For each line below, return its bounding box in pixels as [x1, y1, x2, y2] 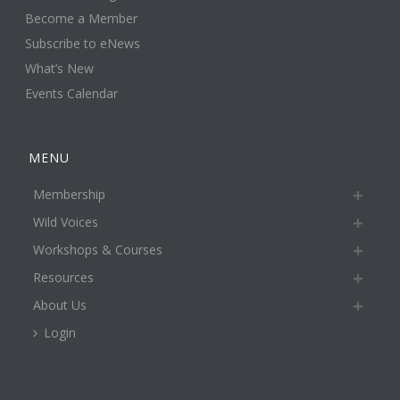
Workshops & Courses [33, 240, 163, 258]
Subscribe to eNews [25, 34, 141, 52]
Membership [33, 185, 106, 203]
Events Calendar [25, 84, 119, 102]
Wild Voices [33, 212, 99, 230]
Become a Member [25, 9, 138, 27]
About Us [33, 296, 87, 313]
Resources [33, 268, 95, 286]
